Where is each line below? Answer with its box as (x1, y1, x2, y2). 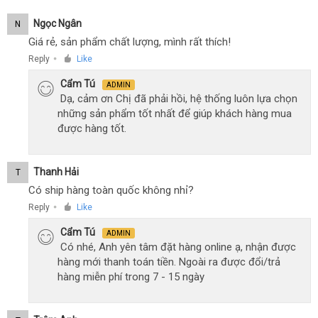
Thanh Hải (33, 165, 79, 177)
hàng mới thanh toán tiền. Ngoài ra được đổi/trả (57, 256, 280, 268)
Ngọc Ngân (33, 17, 82, 29)
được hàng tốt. (57, 122, 126, 135)
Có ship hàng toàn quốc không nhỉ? (28, 184, 194, 197)
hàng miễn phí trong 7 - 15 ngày (57, 270, 204, 283)
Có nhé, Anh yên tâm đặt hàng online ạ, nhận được (60, 241, 296, 253)
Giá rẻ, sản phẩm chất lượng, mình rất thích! (28, 35, 231, 48)
